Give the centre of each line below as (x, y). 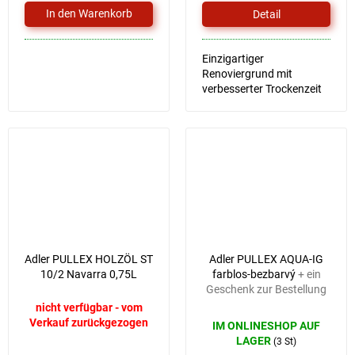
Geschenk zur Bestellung (266, 289)
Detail (266, 14)
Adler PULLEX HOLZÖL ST (89, 259)
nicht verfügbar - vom (89, 308)
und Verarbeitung (245, 103)
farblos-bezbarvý (255, 274)
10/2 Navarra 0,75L (89, 274)
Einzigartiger (233, 58)
